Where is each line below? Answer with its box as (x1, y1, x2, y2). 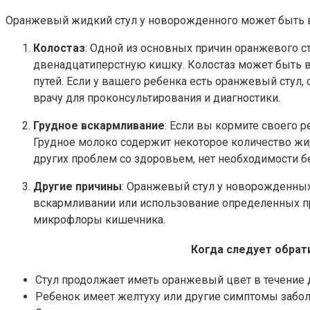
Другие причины (33, 179, 122, 193)
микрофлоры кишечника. (33, 212, 165, 226)
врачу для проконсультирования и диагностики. (33, 91, 280, 104)
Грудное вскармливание (33, 118, 165, 132)
